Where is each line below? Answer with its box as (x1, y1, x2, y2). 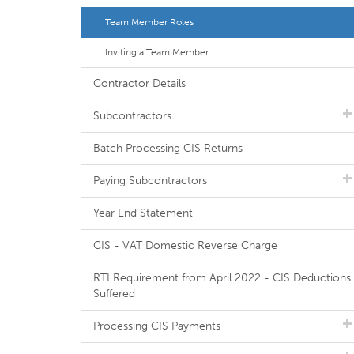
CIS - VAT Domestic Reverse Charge (93, 239, 277, 252)
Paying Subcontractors (93, 174, 207, 187)
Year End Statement (93, 206, 193, 220)
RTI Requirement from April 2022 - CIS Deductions (93, 271, 351, 284)
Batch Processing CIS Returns (93, 141, 243, 155)
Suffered (93, 287, 135, 300)
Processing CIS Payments (93, 319, 220, 333)
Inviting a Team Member (105, 47, 209, 58)
